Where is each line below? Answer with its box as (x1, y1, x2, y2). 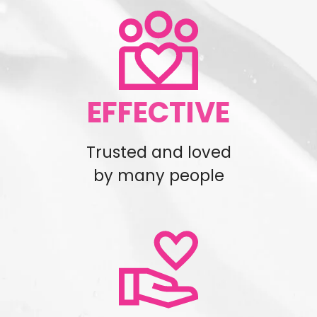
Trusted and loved (86, 140, 231, 163)
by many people (93, 163, 224, 187)
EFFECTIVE (87, 92, 230, 132)
